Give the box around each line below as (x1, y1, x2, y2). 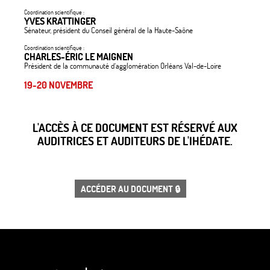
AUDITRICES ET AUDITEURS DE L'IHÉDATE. (37, 133, 233, 149)
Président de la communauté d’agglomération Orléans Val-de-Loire (24, 60, 221, 71)
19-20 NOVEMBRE (24, 78, 93, 92)
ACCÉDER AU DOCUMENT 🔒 (81, 182, 181, 195)
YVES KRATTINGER (24, 14, 96, 28)
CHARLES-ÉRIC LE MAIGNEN (24, 49, 133, 63)
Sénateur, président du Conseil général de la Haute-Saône (24, 25, 193, 36)
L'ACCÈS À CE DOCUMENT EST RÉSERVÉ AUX (33, 120, 237, 136)
